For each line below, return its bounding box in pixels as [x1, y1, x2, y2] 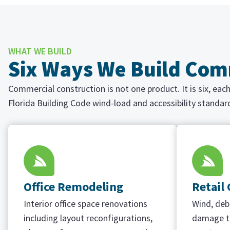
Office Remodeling [24, 179, 123, 195]
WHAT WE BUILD [8, 45, 72, 57]
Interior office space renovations [24, 198, 147, 209]
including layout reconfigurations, [24, 212, 152, 224]
